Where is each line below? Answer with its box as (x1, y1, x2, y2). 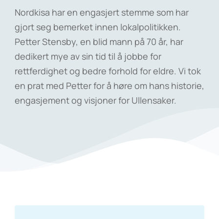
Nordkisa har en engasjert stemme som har (15, 6, 189, 18)
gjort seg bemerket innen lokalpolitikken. (15, 21, 181, 33)
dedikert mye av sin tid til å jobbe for (15, 50, 161, 62)
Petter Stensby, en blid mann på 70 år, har (15, 36, 183, 47)
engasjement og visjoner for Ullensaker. (15, 94, 176, 106)
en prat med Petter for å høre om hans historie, (15, 80, 204, 91)
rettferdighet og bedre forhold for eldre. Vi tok (15, 65, 201, 77)
